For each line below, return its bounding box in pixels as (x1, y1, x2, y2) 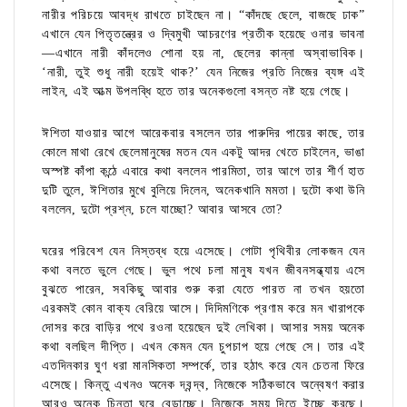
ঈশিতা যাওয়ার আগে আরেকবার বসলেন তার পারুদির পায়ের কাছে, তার (42, 126, 365, 141)
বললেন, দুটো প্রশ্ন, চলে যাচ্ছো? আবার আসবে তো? (42, 203, 283, 217)
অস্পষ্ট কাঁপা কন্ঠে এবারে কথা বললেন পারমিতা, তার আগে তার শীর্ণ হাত (42, 164, 365, 179)
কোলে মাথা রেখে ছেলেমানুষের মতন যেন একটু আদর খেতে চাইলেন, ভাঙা (42, 145, 365, 160)
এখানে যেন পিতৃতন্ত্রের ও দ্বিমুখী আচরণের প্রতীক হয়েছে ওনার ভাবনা (42, 27, 365, 42)
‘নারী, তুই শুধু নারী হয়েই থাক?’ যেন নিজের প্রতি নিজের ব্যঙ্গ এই (42, 65, 365, 80)
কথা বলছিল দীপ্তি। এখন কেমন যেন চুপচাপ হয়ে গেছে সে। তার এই (42, 340, 365, 354)
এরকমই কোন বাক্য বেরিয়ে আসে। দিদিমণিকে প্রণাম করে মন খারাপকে (42, 302, 365, 316)
